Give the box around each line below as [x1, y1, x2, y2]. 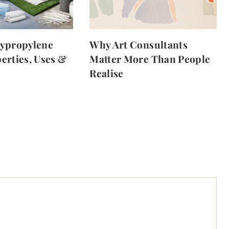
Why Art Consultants [89, 37, 188, 51]
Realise [89, 66, 124, 80]
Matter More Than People [89, 52, 211, 65]
